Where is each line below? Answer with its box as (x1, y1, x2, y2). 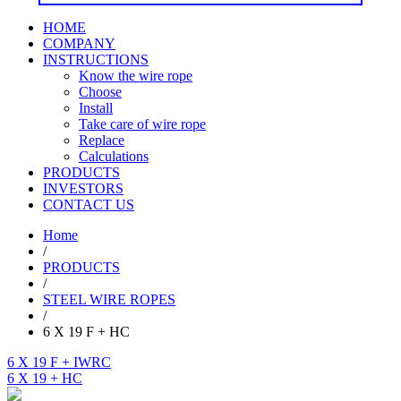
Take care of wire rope (79, 116, 206, 132)
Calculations (79, 149, 149, 164)
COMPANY (43, 36, 115, 51)
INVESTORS (43, 181, 124, 196)
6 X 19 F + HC (43, 324, 130, 339)
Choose (79, 84, 122, 99)
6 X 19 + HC (7, 371, 82, 386)
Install (79, 100, 113, 115)
